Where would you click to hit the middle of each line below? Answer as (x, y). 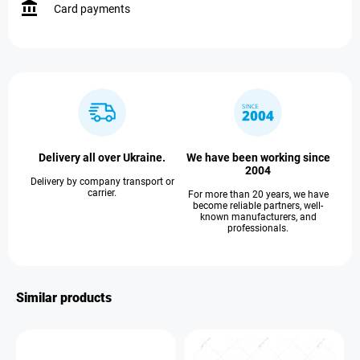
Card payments (92, 9)
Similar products (64, 298)
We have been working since (258, 157)
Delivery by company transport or (102, 182)
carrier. (102, 193)
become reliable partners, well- (258, 206)
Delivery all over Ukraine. (102, 157)
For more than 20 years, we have (258, 194)
